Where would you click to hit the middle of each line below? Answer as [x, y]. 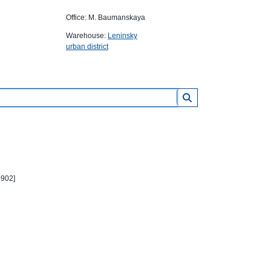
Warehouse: [87, 36]
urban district [87, 47]
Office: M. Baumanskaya [106, 18]
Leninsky [122, 36]
